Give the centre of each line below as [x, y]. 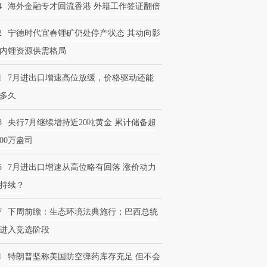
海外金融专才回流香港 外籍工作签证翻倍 [84, 6]
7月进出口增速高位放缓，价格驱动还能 [81, 78]
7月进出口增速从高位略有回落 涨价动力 [82, 167]
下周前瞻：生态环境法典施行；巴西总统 [83, 212]
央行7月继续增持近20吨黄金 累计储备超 [82, 122]
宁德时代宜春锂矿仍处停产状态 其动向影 [84, 33]
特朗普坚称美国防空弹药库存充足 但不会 [84, 257]
